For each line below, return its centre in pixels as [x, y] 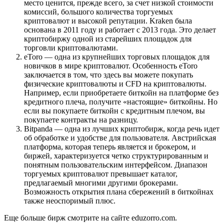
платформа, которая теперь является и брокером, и [110, 146]
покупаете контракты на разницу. [81, 119]
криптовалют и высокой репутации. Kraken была [108, 20]
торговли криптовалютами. [71, 47]
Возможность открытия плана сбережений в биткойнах [119, 191]
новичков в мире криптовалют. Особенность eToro [111, 65]
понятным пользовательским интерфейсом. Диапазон [116, 164]
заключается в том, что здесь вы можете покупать [108, 74]
